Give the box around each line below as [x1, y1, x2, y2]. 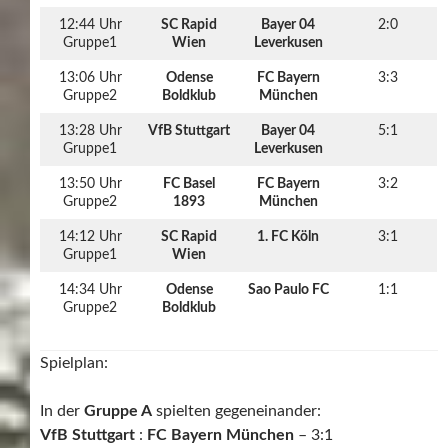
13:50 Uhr [58, 176, 122, 191]
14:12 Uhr [58, 229, 122, 244]
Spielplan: [40, 354, 108, 371]
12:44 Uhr [58, 17, 122, 32]
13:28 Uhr [58, 123, 122, 138]
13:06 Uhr [58, 70, 122, 85]
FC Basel [163, 176, 215, 191]
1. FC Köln [257, 229, 319, 244]
